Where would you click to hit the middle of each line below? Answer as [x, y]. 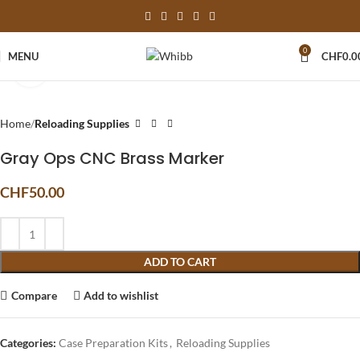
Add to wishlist [121, 295]
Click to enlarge [85, 68]
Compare [34, 295]
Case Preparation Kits [113, 343]
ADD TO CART [180, 262]
